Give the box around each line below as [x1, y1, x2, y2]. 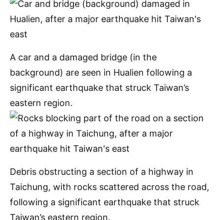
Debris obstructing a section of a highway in [10, 166, 193, 177]
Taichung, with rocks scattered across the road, [10, 182, 209, 192]
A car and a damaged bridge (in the [10, 52, 157, 62]
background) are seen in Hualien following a [10, 67, 192, 78]
